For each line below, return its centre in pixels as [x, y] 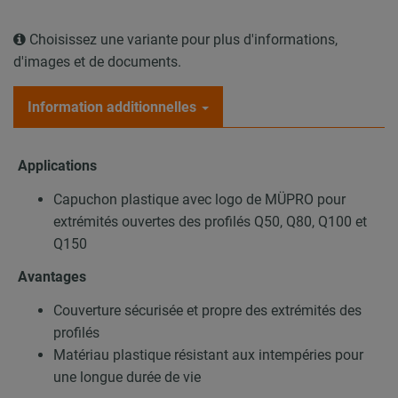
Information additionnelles [112, 107]
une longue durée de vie [127, 377]
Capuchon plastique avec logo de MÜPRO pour [199, 199]
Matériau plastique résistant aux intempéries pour [208, 354]
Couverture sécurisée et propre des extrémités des [207, 310]
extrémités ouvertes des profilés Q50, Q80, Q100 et [210, 221]
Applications [57, 166]
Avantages [52, 277]
